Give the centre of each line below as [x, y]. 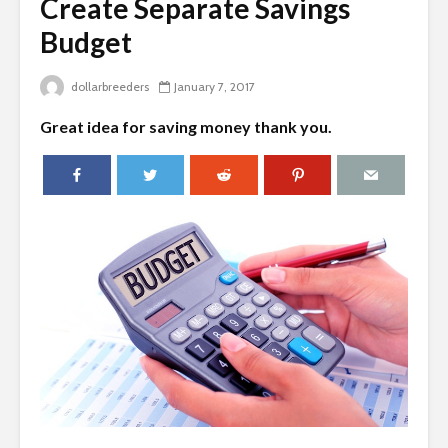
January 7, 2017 [214, 87]
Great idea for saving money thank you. [186, 127]
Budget [86, 42]
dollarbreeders [108, 87]
